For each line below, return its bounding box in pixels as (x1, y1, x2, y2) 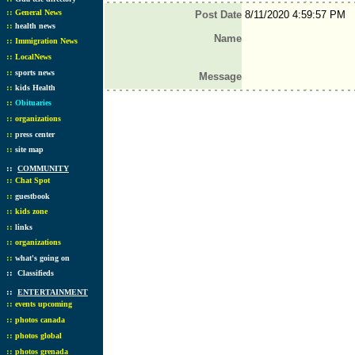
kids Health (15, 83, 55, 92)
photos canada (15, 315, 65, 324)
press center (15, 130, 55, 139)
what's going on (15, 254, 70, 262)
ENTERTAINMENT (17, 288, 88, 296)
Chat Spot (15, 176, 50, 185)
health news (15, 21, 55, 30)
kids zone (15, 207, 48, 216)
